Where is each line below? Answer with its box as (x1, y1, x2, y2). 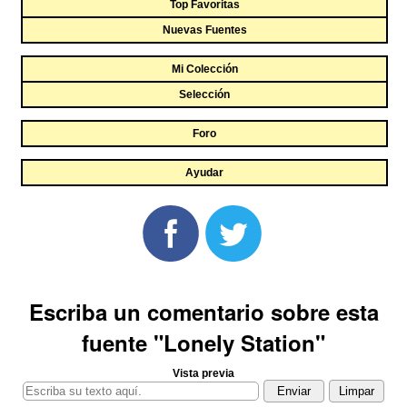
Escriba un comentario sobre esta (28, 296, 379, 327)
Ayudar (185, 166, 223, 179)
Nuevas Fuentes (162, 24, 247, 36)
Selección (179, 88, 230, 101)
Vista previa (173, 367, 234, 380)
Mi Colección (171, 63, 238, 75)
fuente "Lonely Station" (82, 327, 325, 358)
